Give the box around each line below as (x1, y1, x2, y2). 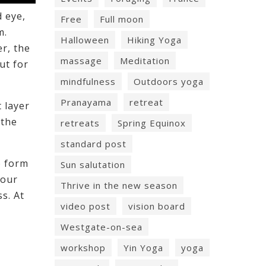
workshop (61, 242, 106, 254)
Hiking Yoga (127, 34, 182, 46)
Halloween (61, 34, 109, 46)
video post (61, 200, 110, 213)
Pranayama (61, 96, 112, 109)
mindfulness (61, 75, 116, 88)
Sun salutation (61, 159, 125, 171)
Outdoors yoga (134, 75, 204, 88)
